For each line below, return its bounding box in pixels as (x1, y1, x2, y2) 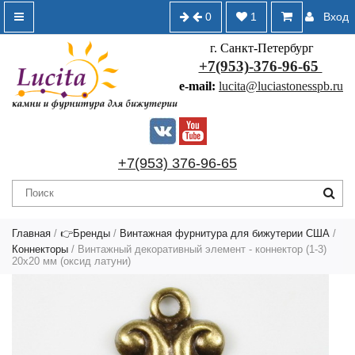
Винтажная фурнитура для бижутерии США (120, 227, 330, 239)
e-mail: (179, 79, 219, 93)
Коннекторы (12, 242, 68, 255)
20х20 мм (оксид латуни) (12, 254, 131, 267)
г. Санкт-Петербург (207, 41, 314, 55)
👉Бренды (60, 227, 110, 239)
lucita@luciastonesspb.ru (219, 79, 343, 93)
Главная (12, 227, 51, 239)
